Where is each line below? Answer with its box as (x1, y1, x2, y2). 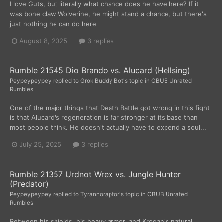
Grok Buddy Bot (80, 77, 123, 85)
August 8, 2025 (19, 37, 67, 45)
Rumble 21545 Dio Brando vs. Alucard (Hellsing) (10, 65, 190, 76)
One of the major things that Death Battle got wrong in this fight (10, 104, 210, 112)
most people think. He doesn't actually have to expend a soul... (10, 123, 206, 132)
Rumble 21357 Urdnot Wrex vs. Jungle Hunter (10, 169, 181, 179)
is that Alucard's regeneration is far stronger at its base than (10, 113, 198, 122)
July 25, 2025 (19, 140, 61, 149)
